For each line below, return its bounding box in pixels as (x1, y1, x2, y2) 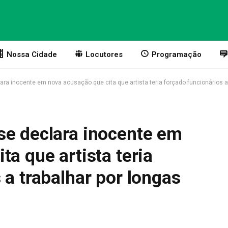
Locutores (85, 50, 123, 59)
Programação (151, 50, 202, 59)
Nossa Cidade (6, 50, 57, 59)
